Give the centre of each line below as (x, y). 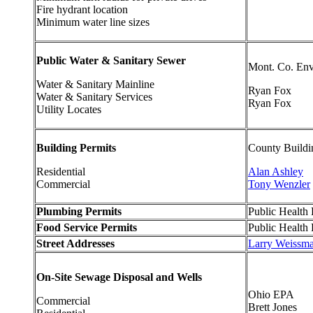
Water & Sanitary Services (94, 96)
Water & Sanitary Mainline (95, 84)
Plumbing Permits (79, 211)
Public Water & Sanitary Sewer (111, 60)
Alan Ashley (276, 171)
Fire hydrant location (82, 9)
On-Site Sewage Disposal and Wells (122, 277)
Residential (61, 171)
